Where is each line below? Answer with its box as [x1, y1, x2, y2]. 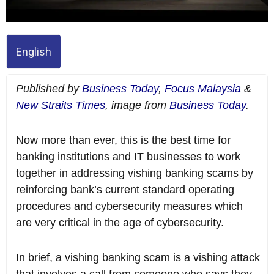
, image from [105, 99, 169, 112]
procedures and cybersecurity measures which [16, 200, 243, 213]
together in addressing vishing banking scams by [16, 167, 253, 180]
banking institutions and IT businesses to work [16, 150, 240, 163]
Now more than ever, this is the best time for [16, 134, 231, 147]
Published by [16, 83, 82, 95]
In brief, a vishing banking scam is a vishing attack [16, 251, 260, 264]
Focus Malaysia [165, 83, 241, 95]
